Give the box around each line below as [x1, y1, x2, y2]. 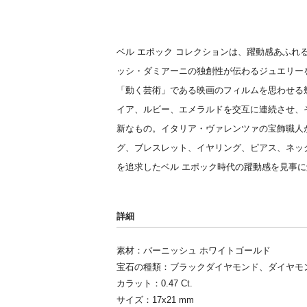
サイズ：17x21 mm [116, 295, 194, 305]
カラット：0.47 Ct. [116, 278, 193, 288]
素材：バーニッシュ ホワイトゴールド [116, 245, 271, 256]
